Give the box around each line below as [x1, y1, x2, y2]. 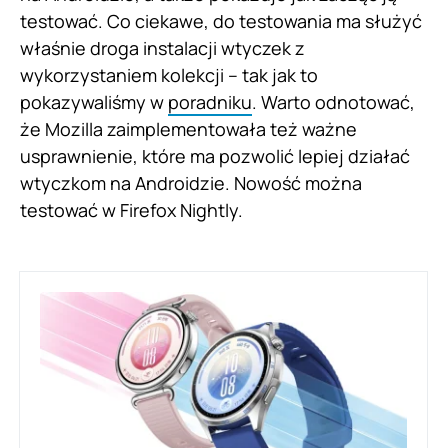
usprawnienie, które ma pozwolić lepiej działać [20, 144, 410, 169]
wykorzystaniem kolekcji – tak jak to [20, 63, 318, 88]
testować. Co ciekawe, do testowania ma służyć [20, 9, 422, 34]
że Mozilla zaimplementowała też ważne [20, 117, 357, 142]
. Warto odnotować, [252, 90, 415, 115]
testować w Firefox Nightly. [20, 198, 243, 223]
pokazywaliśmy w [20, 90, 168, 115]
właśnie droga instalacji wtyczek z [20, 36, 305, 61]
